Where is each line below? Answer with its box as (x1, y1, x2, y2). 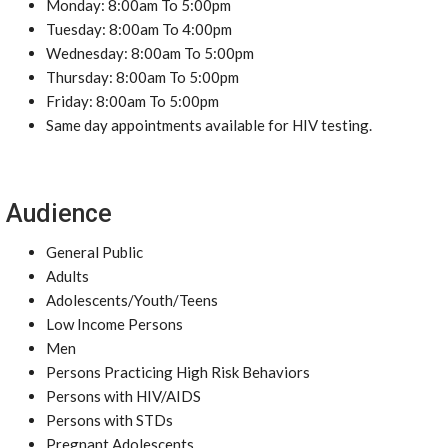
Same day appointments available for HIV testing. (46, 116, 372, 134)
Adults (46, 267, 89, 285)
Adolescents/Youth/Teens (46, 291, 218, 309)
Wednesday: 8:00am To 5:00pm (46, 44, 254, 62)
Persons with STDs (46, 411, 173, 429)
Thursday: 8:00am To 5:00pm (46, 68, 239, 86)
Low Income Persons (46, 315, 183, 333)
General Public (46, 243, 143, 261)
